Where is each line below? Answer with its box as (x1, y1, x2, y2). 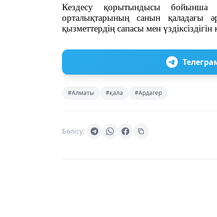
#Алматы (68, 89, 94, 97)
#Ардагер (135, 89, 162, 97)
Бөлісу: (62, 126, 85, 136)
